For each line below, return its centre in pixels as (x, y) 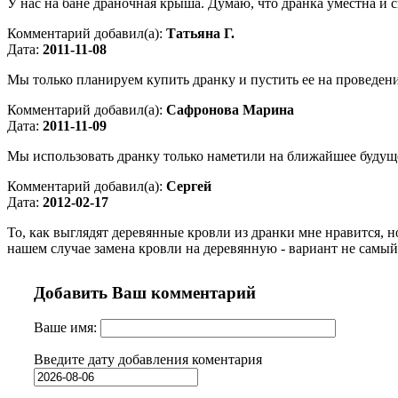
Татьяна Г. (200, 33)
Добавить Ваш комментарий (145, 292)
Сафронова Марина (230, 109)
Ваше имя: (67, 328)
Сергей (189, 186)
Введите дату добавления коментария (148, 360)
